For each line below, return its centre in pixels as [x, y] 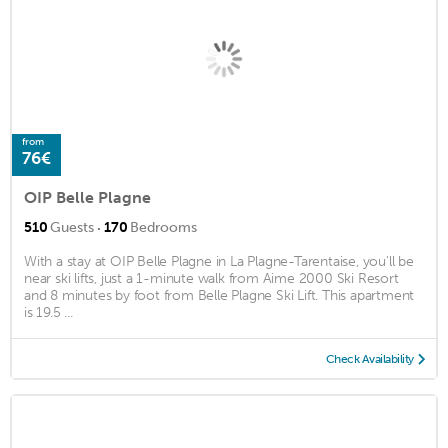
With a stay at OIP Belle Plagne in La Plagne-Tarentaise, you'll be [219, 262]
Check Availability [369, 359]
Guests [72, 228]
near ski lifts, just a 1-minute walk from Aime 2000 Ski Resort [211, 279]
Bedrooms [163, 228]
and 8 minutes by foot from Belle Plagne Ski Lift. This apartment [219, 296]
